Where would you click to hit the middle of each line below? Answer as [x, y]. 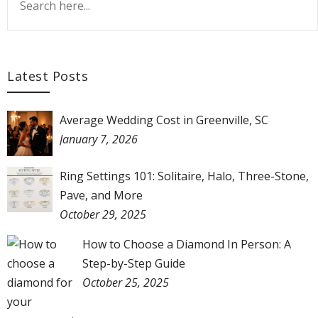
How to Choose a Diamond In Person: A [187, 244]
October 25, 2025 [126, 282]
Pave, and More [101, 195]
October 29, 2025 [103, 214]
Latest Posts [48, 76]
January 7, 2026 [99, 139]
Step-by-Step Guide [134, 263]
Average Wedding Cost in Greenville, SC [164, 120]
